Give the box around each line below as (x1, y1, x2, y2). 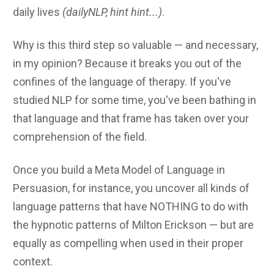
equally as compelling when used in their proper (13, 236, 243, 250)
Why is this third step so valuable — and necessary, (13, 38, 258, 51)
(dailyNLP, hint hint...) (62, 5, 162, 18)
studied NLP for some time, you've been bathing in (13, 93, 256, 106)
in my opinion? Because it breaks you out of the (13, 56, 242, 70)
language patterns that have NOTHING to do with (13, 199, 248, 213)
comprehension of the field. (13, 130, 147, 143)
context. (13, 254, 53, 268)
